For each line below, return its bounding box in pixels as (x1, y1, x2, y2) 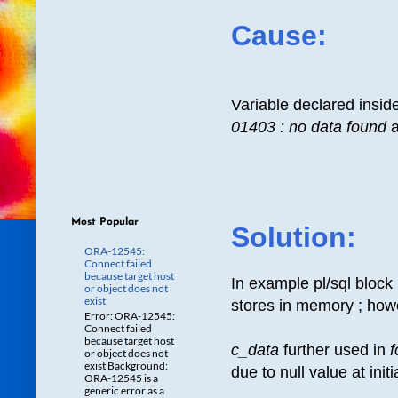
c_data (231, 340, 283, 359)
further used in (283, 340, 390, 359)
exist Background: (84, 358, 168, 372)
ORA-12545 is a (84, 370, 158, 385)
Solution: (231, 220, 356, 253)
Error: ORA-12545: (84, 308, 175, 322)
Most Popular (71, 217, 139, 227)
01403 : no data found (231, 117, 386, 136)
